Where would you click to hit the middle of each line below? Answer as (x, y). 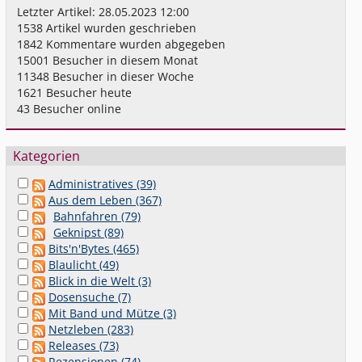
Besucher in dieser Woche (122, 77)
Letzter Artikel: (58, 12)
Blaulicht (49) (83, 265)
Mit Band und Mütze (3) (112, 314)
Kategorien (46, 156)
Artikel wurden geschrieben (120, 28)
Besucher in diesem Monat (124, 61)
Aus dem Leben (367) (105, 200)
